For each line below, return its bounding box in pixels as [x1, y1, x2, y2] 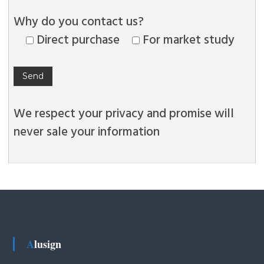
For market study [142, 29, 235, 49]
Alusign [34, 236, 61, 252]
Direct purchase [36, 29, 120, 49]
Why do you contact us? [13, 11, 144, 31]
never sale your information [13, 121, 160, 141]
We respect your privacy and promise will [13, 103, 234, 123]
